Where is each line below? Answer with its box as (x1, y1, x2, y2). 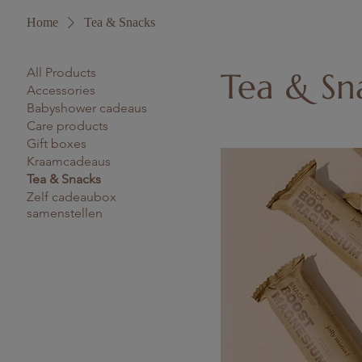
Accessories (27, 82, 96, 98)
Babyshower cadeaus (27, 100, 148, 116)
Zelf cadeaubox (27, 189, 117, 204)
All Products (27, 65, 97, 80)
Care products (27, 118, 109, 133)
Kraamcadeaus (27, 154, 112, 169)
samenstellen (27, 205, 103, 221)
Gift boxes (27, 136, 87, 151)
